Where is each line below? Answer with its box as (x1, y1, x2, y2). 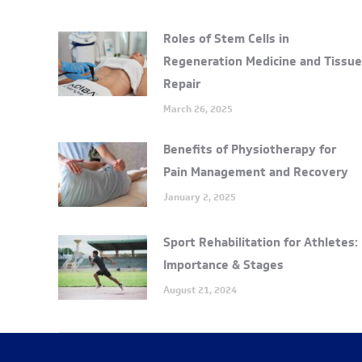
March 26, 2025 (163, 101, 233, 116)
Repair (163, 75, 200, 93)
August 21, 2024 (163, 282, 237, 297)
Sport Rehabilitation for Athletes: (163, 234, 358, 251)
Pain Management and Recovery (163, 163, 348, 181)
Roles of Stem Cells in (163, 30, 289, 48)
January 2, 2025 (163, 189, 236, 204)
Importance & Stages (163, 256, 284, 274)
